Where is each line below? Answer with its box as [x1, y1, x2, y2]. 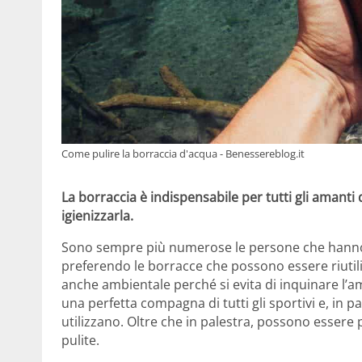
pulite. [61, 331, 99, 350]
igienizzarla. [61, 207, 133, 225]
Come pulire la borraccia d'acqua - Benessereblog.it [61, 146, 305, 162]
